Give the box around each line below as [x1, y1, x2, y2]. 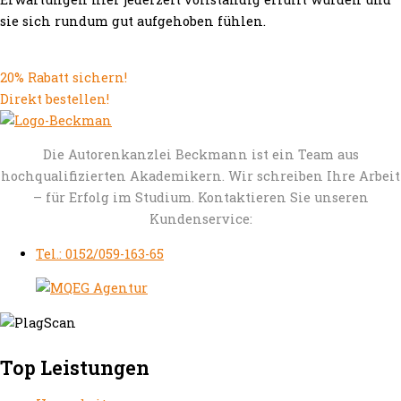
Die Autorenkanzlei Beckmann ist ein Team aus [42, 146, 359, 164]
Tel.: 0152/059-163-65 [36, 244, 164, 262]
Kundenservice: [149, 210, 252, 228]
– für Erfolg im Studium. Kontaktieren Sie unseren [32, 189, 369, 207]
